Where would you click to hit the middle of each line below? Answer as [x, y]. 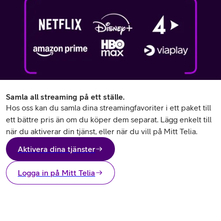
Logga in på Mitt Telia [56, 173]
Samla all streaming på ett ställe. [65, 97]
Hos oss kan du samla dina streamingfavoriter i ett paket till [109, 108]
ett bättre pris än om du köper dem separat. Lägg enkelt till [109, 119]
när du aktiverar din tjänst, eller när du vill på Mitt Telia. [102, 131]
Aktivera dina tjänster [56, 149]
